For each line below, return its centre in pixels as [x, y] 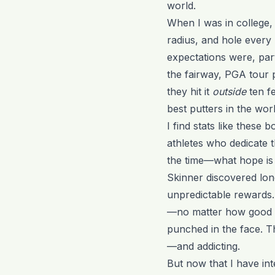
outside [229, 92]
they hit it [190, 92]
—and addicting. [203, 246]
